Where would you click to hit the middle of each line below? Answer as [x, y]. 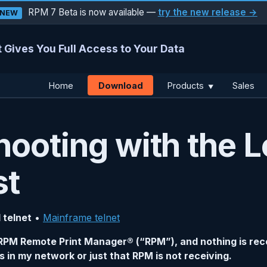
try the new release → [207, 12]
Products [187, 85]
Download [120, 85]
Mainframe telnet [81, 218]
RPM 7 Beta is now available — [91, 12]
